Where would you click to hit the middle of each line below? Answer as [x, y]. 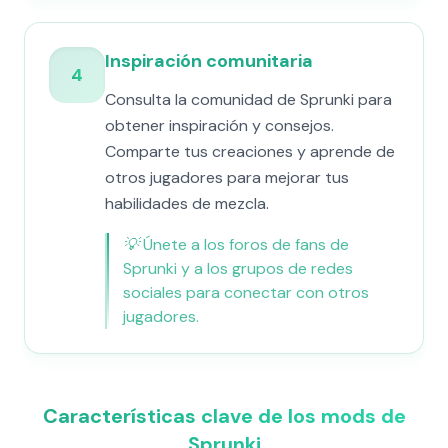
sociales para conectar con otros [246, 292]
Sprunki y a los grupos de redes [238, 268]
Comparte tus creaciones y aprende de [250, 151]
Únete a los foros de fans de [246, 244]
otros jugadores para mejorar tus [227, 177]
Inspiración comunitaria [209, 61]
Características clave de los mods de [224, 416]
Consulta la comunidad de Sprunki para [248, 99]
